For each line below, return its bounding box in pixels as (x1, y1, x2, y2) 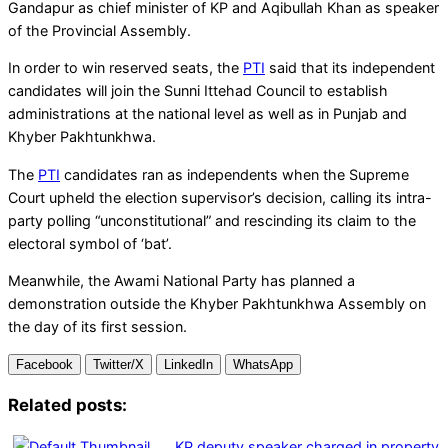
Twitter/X (93, 357, 144, 373)
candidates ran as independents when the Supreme (60, 165, 409, 183)
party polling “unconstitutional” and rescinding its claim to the (8, 211, 416, 229)
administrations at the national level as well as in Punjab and (8, 105, 407, 123)
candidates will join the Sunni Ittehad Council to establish (8, 82, 388, 100)
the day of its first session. (8, 318, 187, 336)
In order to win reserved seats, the (8, 59, 243, 77)
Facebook (16, 357, 73, 373)
